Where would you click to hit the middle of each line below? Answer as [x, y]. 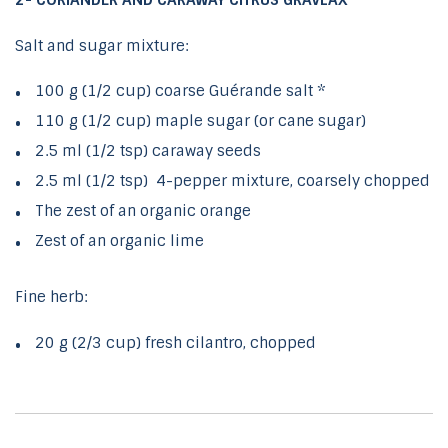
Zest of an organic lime [119, 241]
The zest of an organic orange [143, 211]
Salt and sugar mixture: [101, 45]
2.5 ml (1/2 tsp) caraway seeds [148, 151]
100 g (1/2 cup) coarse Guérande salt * [180, 91]
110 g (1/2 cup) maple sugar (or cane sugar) [200, 121]
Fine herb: [51, 297]
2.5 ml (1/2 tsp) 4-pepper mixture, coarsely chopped [232, 181]
